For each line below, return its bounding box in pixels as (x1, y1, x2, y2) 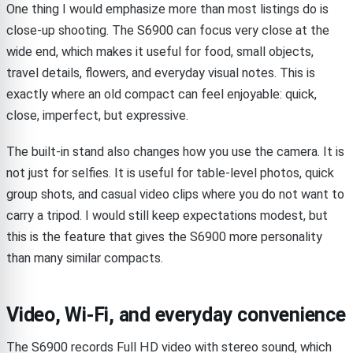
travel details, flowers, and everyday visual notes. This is (6, 65, 315, 80)
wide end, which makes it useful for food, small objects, (6, 43, 314, 59)
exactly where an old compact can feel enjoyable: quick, (6, 86, 317, 102)
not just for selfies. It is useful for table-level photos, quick (6, 165, 334, 180)
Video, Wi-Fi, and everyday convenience (6, 303, 346, 326)
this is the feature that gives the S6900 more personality (6, 229, 322, 244)
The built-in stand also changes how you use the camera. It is (6, 143, 344, 159)
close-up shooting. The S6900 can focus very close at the (6, 22, 329, 38)
